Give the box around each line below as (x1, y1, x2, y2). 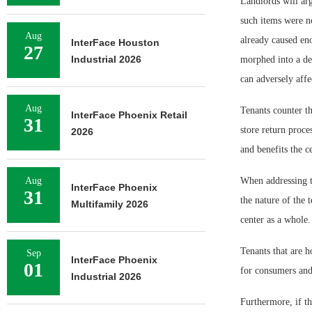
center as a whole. (240, 214, 311, 225)
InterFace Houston (71, 37, 159, 48)
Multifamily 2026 (71, 198, 148, 210)
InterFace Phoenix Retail (71, 109, 187, 120)
